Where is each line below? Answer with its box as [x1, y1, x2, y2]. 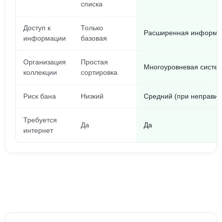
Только [81, 24, 103, 32]
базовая [81, 34, 107, 42]
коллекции [23, 68, 57, 76]
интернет [23, 126, 53, 134]
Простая [81, 58, 108, 66]
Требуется [23, 116, 57, 124]
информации [23, 34, 66, 42]
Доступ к [23, 24, 51, 32]
